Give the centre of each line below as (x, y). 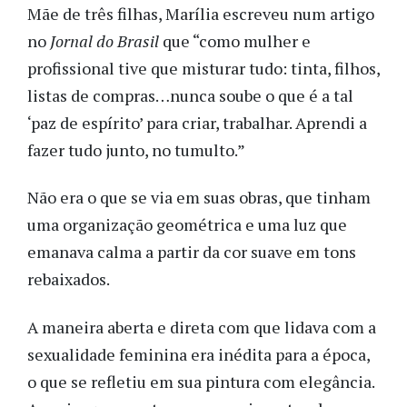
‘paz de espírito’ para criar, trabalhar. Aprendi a (197, 122)
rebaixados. (69, 279)
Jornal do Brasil (104, 40)
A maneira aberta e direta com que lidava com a (202, 327)
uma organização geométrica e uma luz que (187, 225)
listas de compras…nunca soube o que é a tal (190, 95)
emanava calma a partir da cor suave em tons (192, 252)
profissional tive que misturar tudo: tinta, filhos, (203, 68)
